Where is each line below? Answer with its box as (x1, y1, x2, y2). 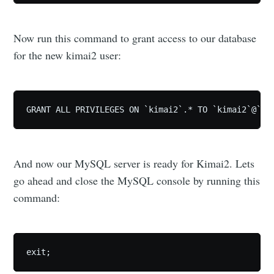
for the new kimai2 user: (13, 47, 122, 62)
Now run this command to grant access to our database (13, 30, 257, 45)
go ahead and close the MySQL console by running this (13, 172, 261, 188)
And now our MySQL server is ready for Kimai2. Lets (13, 155, 255, 171)
